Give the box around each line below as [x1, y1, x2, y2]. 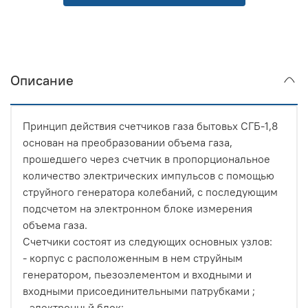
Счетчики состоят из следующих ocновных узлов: [23, 234, 272, 249]
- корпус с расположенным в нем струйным [23, 251, 243, 265]
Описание [10, 71, 74, 89]
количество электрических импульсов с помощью [23, 168, 274, 183]
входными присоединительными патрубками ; [23, 284, 255, 298]
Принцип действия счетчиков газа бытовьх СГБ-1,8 [23, 119, 278, 133]
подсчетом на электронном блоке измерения [23, 201, 252, 216]
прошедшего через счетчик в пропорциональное [23, 152, 270, 166]
